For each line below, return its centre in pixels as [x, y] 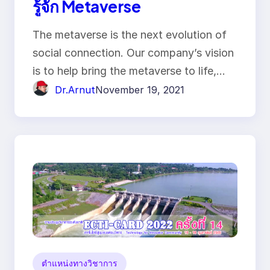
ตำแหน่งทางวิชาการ [80, 263]
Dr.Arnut [75, 89]
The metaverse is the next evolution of [130, 35]
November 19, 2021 [140, 89]
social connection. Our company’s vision [133, 53]
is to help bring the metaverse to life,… [129, 71]
